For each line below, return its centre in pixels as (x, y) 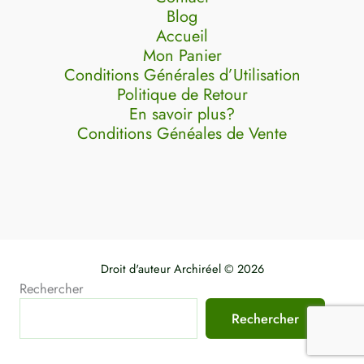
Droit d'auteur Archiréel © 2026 (182, 269)
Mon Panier (182, 56)
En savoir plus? (182, 114)
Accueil (182, 36)
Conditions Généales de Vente (182, 134)
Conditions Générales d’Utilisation (182, 75)
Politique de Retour (182, 95)
